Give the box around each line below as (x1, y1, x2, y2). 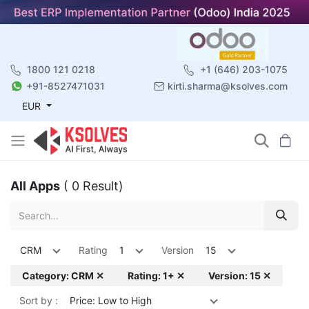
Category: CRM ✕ (22, 269, 104, 281)
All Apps (10, 178, 60, 193)
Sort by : (19, 294, 58, 306)
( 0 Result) (63, 178, 123, 193)
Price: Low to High (70, 294, 152, 306)
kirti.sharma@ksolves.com (168, 79, 288, 92)
